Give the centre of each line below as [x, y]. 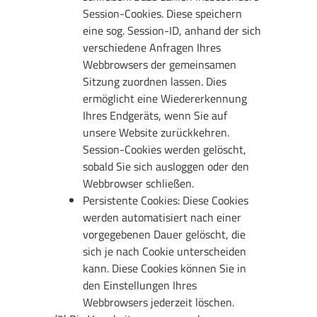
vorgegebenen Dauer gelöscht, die [165, 234]
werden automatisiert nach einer [162, 217]
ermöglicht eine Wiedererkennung [165, 98]
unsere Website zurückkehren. [156, 132]
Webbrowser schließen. [139, 183]
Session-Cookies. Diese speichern [163, 13]
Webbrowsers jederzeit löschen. [159, 302]
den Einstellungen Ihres [140, 285]
